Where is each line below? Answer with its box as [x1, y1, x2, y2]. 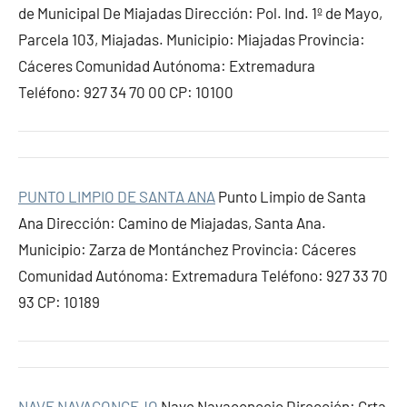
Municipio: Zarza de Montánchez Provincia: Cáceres [18, 240, 356, 258]
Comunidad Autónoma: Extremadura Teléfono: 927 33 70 [18, 266, 388, 284]
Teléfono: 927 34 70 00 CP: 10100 [18, 83, 233, 101]
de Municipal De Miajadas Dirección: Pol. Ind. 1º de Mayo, [18, 4, 382, 22]
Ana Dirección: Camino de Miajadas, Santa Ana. [18, 213, 326, 232]
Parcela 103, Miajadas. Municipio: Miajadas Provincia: [18, 30, 365, 48]
